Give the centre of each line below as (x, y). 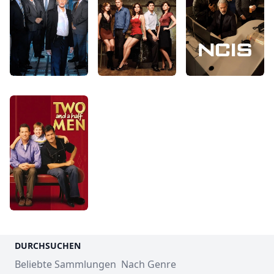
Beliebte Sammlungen (65, 265)
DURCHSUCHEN (48, 246)
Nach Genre (149, 265)
